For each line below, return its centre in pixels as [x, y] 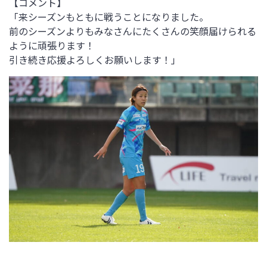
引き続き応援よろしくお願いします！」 [95, 59]
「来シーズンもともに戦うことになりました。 [109, 16]
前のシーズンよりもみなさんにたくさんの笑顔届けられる [133, 31]
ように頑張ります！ [52, 45]
